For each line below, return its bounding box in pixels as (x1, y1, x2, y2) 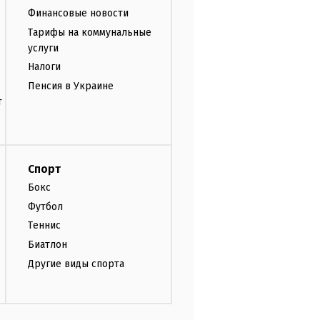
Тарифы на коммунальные (28, 26, 151, 39)
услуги (28, 41, 59, 54)
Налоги (28, 61, 61, 74)
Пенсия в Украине (28, 80, 114, 93)
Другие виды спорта (28, 257, 124, 270)
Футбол (28, 200, 63, 213)
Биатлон (28, 239, 67, 251)
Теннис (28, 219, 61, 232)
